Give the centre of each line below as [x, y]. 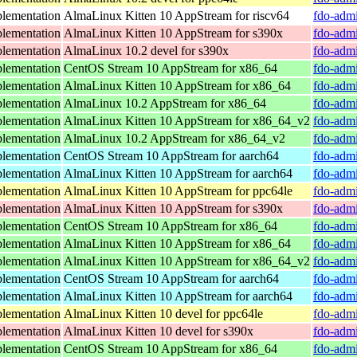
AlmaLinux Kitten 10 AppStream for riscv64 [177, 15]
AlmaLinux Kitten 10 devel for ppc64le [163, 313]
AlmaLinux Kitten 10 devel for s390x [159, 331]
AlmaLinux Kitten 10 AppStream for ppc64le [178, 190]
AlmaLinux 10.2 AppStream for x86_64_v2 [175, 138]
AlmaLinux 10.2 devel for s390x [146, 50]
